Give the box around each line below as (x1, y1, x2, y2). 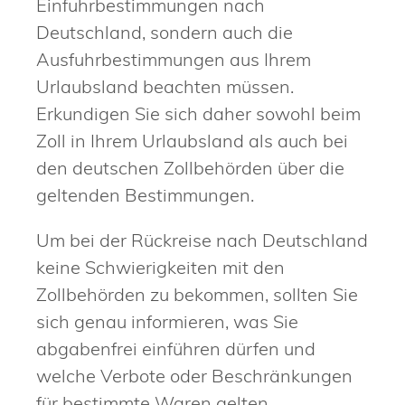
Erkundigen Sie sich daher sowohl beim (36, 101, 361, 125)
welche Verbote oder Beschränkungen (36, 363, 353, 387)
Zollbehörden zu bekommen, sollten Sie (36, 282, 358, 306)
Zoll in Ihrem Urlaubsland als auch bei (36, 128, 348, 152)
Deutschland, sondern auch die (36, 20, 293, 43)
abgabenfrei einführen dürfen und (36, 336, 316, 360)
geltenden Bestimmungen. (36, 183, 254, 206)
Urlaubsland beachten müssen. (36, 74, 294, 98)
